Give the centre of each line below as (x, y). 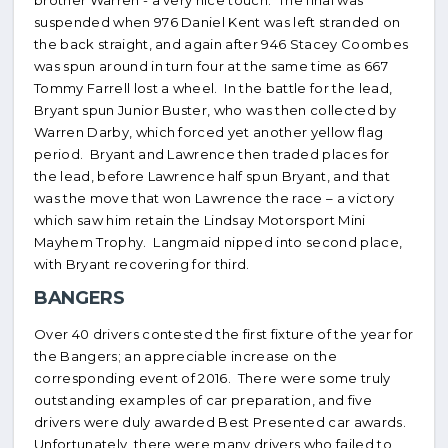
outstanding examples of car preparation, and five (203, 399)
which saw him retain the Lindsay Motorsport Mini (200, 220)
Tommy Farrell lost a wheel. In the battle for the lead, (213, 88)
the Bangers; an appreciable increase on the (185, 355)
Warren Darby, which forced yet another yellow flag (209, 132)
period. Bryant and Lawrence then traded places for (212, 154)
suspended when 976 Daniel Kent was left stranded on (217, 22)
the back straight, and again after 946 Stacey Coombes (221, 44)
